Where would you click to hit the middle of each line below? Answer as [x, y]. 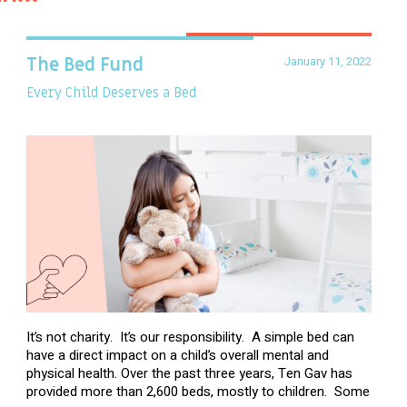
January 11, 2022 [328, 61]
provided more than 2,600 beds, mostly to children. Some [198, 391]
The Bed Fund [85, 65]
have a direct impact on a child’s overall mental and [178, 355]
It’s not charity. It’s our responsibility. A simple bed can [190, 337]
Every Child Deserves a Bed [111, 92]
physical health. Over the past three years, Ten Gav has [189, 373]
